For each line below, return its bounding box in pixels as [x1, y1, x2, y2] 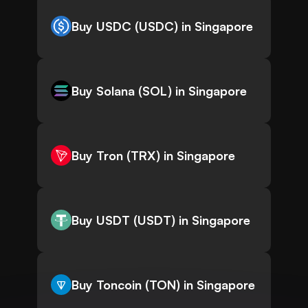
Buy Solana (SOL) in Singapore [71, 83, 247, 99]
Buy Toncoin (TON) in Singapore [71, 277, 255, 293]
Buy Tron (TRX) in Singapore [71, 148, 235, 164]
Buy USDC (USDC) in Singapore [71, 19, 253, 34]
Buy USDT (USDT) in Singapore [71, 212, 250, 228]
